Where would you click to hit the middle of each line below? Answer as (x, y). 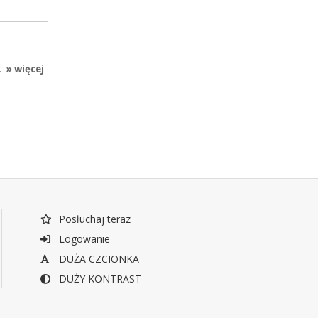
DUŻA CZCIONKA (97, 258)
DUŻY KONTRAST (98, 278)
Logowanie (83, 238)
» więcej (25, 69)
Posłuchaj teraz (93, 219)
